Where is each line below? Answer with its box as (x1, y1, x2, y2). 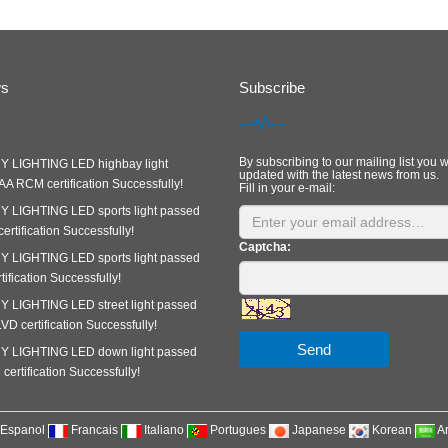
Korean (371, 423, 412, 437)
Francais (70, 423, 118, 437)
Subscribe (239, 79, 305, 96)
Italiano (143, 423, 184, 437)
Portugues (209, 423, 266, 437)
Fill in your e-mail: (239, 181, 335, 195)
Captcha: (239, 240, 291, 254)
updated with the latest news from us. (239, 168, 439, 182)
